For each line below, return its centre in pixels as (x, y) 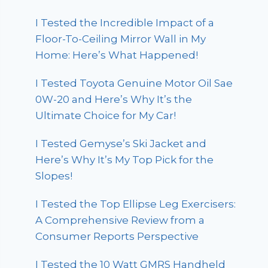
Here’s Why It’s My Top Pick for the (125, 160)
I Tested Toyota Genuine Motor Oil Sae (134, 83)
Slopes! (54, 176)
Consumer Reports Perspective (117, 237)
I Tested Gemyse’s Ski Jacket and (121, 144)
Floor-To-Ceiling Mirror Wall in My (121, 39)
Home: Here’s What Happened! (117, 55)
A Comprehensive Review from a (120, 220)
